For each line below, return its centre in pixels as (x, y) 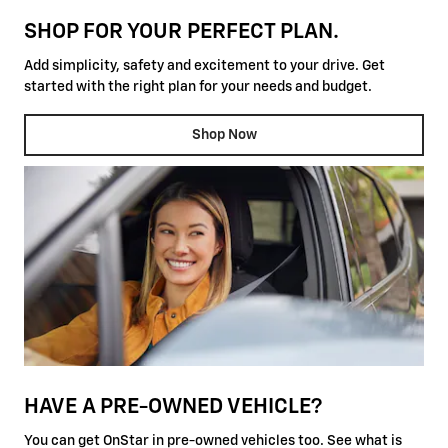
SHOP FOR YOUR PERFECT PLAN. (181, 32)
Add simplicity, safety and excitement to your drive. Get (204, 66)
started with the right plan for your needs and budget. (198, 87)
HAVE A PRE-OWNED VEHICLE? (173, 407)
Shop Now (224, 134)
